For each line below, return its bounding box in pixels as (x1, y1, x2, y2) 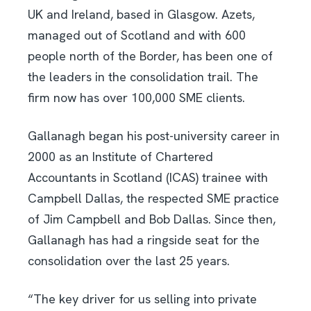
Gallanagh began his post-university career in (28, 127, 280, 144)
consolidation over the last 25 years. (28, 252, 230, 269)
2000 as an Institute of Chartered (28, 148, 213, 165)
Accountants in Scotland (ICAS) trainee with (28, 169, 268, 185)
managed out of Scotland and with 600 (28, 26, 246, 43)
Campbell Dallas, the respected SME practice (28, 190, 279, 206)
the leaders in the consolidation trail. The (28, 68, 258, 85)
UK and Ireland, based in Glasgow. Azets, (28, 6, 255, 22)
